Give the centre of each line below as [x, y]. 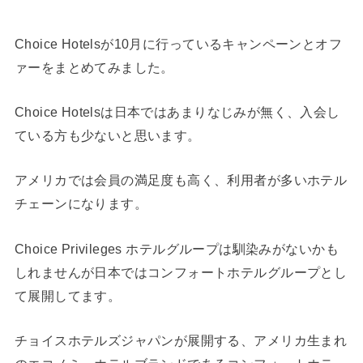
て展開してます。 [68, 295]
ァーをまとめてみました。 [94, 67]
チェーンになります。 [81, 204]
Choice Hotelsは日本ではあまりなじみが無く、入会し [177, 112]
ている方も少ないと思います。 [107, 136]
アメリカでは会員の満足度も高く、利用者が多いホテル [181, 180]
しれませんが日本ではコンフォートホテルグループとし [181, 272]
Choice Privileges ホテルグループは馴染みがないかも [176, 248]
